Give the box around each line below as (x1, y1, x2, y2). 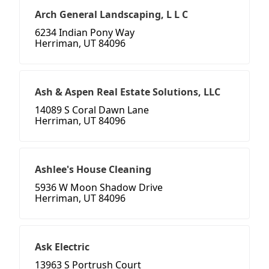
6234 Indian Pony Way (35, 26, 134, 40)
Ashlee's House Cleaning (35, 163, 151, 177)
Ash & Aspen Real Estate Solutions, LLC (35, 85, 220, 99)
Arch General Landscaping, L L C (35, 8, 188, 22)
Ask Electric (35, 240, 89, 254)
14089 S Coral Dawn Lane (35, 103, 149, 117)
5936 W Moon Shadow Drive (35, 181, 163, 195)
